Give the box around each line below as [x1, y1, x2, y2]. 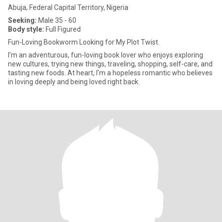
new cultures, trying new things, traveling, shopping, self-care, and [8, 60, 213, 68]
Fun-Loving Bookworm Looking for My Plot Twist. [8, 38, 160, 46]
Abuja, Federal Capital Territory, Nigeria [8, 3, 128, 11]
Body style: [8, 25, 44, 33]
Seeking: [8, 16, 37, 24]
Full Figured [44, 25, 81, 33]
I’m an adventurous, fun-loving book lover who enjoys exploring [8, 51, 203, 59]
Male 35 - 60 [37, 16, 76, 24]
